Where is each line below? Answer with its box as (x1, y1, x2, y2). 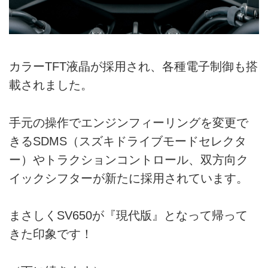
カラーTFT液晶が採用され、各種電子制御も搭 (9, 60, 258, 74)
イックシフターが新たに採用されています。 (9, 171, 248, 185)
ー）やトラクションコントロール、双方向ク (9, 153, 248, 166)
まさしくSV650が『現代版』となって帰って (9, 209, 248, 223)
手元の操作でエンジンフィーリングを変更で (9, 115, 248, 129)
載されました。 (9, 78, 93, 92)
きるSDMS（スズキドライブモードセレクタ (9, 134, 246, 148)
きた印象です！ (9, 227, 93, 241)
